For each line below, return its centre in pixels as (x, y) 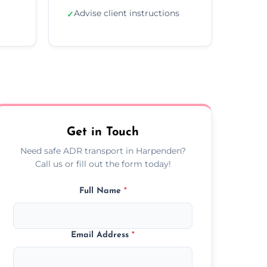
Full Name (101, 191)
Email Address (102, 235)
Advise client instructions (127, 13)
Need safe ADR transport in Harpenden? (103, 150)
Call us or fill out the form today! (103, 164)
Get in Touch (103, 132)
